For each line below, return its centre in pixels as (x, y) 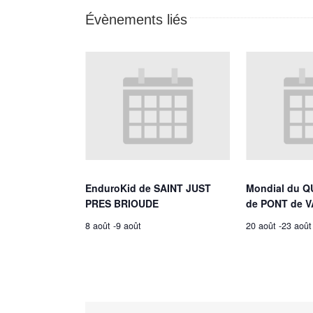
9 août (129, 225)
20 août (261, 225)
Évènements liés (136, 20)
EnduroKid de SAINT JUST (148, 188)
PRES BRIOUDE (122, 203)
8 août (98, 225)
